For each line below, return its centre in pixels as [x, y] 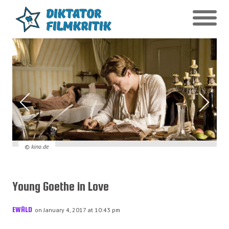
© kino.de [37, 146]
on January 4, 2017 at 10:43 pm [77, 210]
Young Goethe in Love [61, 187]
